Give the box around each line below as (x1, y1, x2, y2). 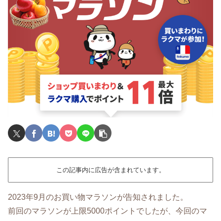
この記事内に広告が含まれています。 (56, 166, 165, 174)
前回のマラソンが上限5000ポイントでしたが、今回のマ (8, 206, 207, 215)
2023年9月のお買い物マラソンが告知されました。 (8, 192, 188, 201)
